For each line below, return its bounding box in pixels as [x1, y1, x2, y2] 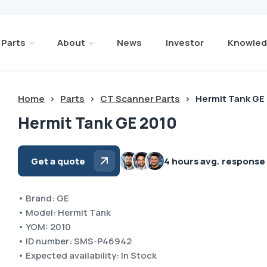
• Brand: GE [18, 192, 70, 204]
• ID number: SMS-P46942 [18, 235, 132, 247]
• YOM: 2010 [18, 221, 72, 233]
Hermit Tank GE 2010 [18, 112, 178, 133]
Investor [165, 36, 204, 49]
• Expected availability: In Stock [18, 249, 157, 262]
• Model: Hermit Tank [18, 206, 111, 219]
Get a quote [31, 154, 86, 167]
